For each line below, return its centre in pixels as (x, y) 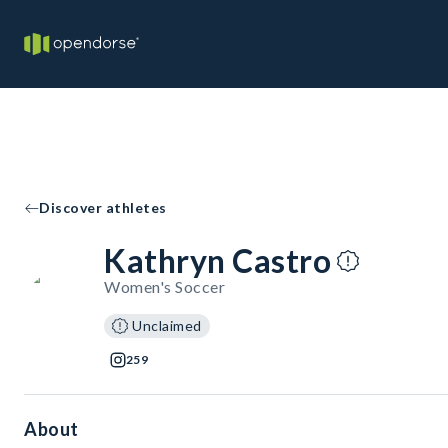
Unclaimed (167, 325)
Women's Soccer (164, 286)
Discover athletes (103, 207)
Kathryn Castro (217, 260)
